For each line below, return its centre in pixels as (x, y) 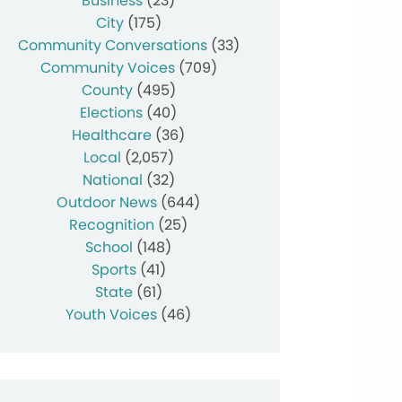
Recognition (112, 224)
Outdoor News (107, 202)
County (107, 90)
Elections (112, 112)
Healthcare (112, 135)
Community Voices (107, 67)
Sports (114, 269)
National (112, 179)
